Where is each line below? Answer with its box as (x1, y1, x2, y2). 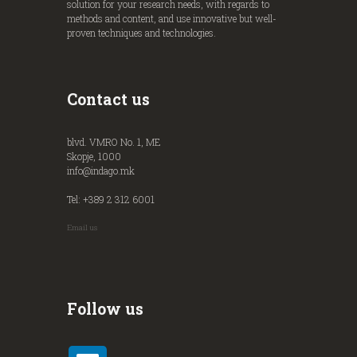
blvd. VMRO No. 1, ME (67, 135, 161, 148)
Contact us (67, 89, 150, 110)
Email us (67, 222, 97, 233)
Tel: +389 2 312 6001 (67, 193, 155, 206)
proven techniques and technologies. (67, 26, 216, 40)
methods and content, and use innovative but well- (67, 12, 277, 25)
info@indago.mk (67, 163, 135, 177)
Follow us (67, 299, 143, 320)
